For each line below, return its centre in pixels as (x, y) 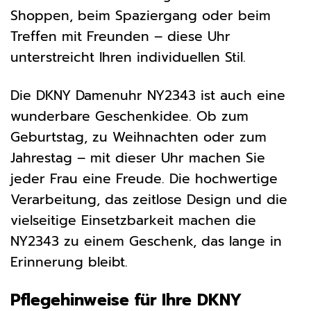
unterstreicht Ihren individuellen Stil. (128, 58)
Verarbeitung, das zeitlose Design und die (149, 200)
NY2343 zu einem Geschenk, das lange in (146, 242)
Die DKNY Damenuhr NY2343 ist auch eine (148, 96)
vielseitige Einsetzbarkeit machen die (133, 221)
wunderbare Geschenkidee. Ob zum (129, 117)
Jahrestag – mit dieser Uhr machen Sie (138, 158)
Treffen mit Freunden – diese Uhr (120, 37)
